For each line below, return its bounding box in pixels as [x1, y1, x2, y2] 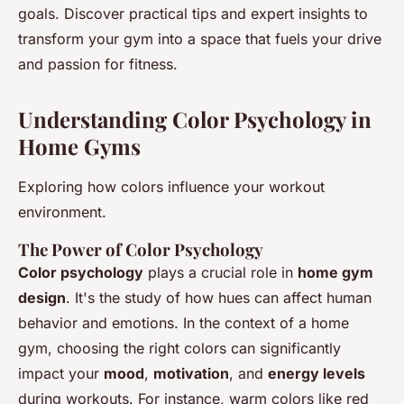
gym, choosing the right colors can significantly [18, 338, 341, 357]
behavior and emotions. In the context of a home [18, 313, 349, 332]
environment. [18, 202, 106, 221]
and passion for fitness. [18, 54, 178, 73]
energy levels [268, 363, 365, 382]
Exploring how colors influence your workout [18, 177, 325, 196]
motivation [153, 363, 229, 382]
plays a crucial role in [143, 262, 298, 281]
